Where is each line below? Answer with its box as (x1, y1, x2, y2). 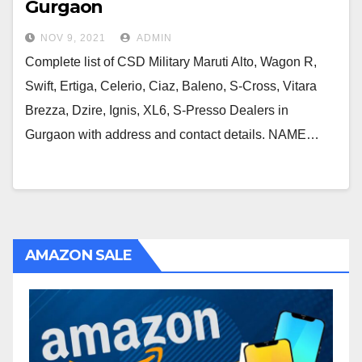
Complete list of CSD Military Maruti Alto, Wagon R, (25, 55, 317, 69)
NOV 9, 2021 (40, 32, 106, 44)
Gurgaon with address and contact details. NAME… (25, 128, 319, 141)
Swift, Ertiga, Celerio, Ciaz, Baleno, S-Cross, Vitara (25, 79, 317, 93)
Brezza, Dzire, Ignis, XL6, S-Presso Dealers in (25, 103, 288, 117)
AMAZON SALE (25, 246, 133, 264)
